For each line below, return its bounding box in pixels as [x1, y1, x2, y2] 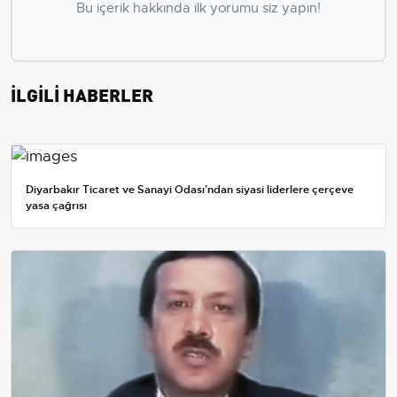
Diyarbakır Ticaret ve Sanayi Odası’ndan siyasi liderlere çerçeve [26, 182, 354, 197]
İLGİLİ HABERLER [11, 80, 153, 106]
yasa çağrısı [26, 198, 87, 213]
